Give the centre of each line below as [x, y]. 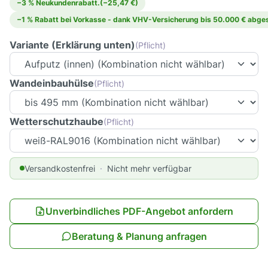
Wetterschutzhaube [57, 121]
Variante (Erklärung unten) [72, 45]
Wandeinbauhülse [52, 83]
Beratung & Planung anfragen [139, 236]
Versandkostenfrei [60, 168]
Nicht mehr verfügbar [149, 168]
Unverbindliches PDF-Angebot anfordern [139, 211]
